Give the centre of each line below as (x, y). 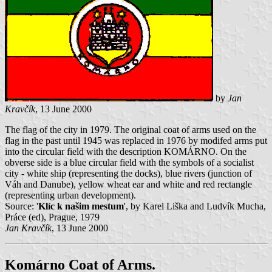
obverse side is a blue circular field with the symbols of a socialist (129, 162)
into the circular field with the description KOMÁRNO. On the (126, 151)
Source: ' (22, 206)
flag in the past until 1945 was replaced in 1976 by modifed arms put (136, 140)
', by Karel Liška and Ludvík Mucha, (195, 206)
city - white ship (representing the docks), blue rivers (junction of (128, 173)
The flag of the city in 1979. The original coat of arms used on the (131, 129)
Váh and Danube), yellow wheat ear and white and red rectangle (128, 184)
